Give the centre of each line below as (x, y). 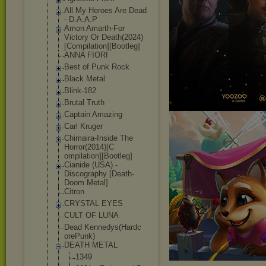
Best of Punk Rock (97, 67)
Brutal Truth (84, 102)
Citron (74, 191)
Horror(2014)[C (89, 147)
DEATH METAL (91, 245)
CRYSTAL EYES (94, 203)
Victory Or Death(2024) (104, 37)
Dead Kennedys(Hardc (103, 227)
